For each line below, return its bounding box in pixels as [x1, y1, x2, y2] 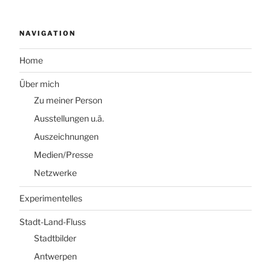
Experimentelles [19, 192, 82, 203]
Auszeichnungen [34, 131, 99, 142]
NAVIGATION [19, 29, 76, 38]
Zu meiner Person [34, 95, 102, 106]
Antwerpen [34, 251, 77, 262]
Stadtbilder [34, 233, 76, 244]
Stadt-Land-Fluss [19, 216, 86, 227]
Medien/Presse [34, 149, 93, 160]
